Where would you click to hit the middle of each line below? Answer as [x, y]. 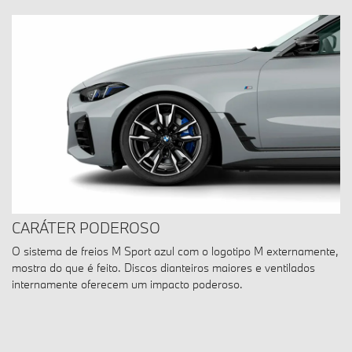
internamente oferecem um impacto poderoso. [127, 284]
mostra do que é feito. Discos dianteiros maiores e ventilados [163, 268]
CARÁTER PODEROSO [86, 228]
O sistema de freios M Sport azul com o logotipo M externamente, [175, 251]
